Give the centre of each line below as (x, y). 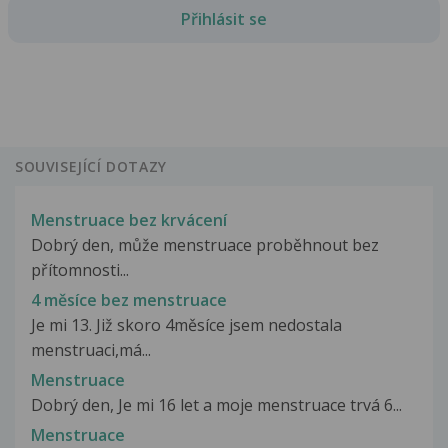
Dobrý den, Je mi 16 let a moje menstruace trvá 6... (216, 404)
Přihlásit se (224, 18)
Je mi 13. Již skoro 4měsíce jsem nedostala (186, 324)
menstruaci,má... (91, 349)
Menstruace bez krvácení (129, 219)
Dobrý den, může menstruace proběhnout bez (205, 244)
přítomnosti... (80, 269)
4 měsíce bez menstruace (129, 299)
